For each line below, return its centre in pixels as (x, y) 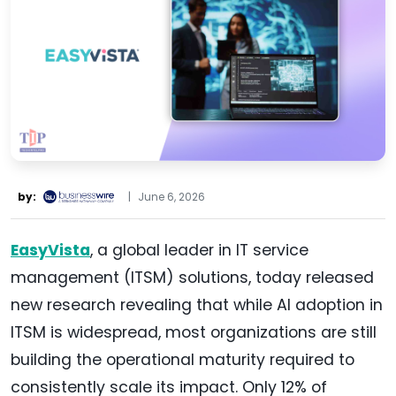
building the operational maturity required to (183, 359)
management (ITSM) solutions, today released (192, 277)
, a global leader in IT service (199, 250)
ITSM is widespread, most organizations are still (194, 332)
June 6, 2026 (171, 196)
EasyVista (50, 250)
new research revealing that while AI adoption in (197, 305)
